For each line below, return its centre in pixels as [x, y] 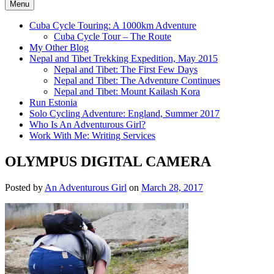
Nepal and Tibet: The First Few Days [126, 69]
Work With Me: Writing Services [92, 135]
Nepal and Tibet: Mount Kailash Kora [127, 91]
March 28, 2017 [172, 187]
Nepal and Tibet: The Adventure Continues [137, 80]
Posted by [25, 187]
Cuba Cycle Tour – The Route [113, 36]
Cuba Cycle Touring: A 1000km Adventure [113, 25]
